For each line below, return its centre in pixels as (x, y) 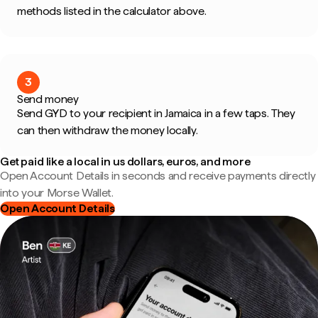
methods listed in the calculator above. (112, 11)
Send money (48, 99)
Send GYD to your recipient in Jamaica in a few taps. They (156, 113)
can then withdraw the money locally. (108, 130)
